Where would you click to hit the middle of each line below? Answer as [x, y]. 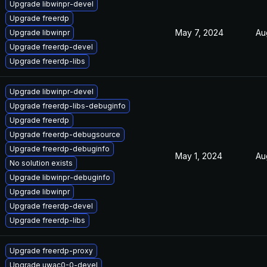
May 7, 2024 [199, 32]
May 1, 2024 [199, 156]
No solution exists [41, 163]
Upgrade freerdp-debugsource [65, 134]
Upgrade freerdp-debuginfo [60, 149]
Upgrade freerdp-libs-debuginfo [68, 106]
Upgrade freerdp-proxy [51, 251]
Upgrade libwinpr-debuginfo [60, 177]
